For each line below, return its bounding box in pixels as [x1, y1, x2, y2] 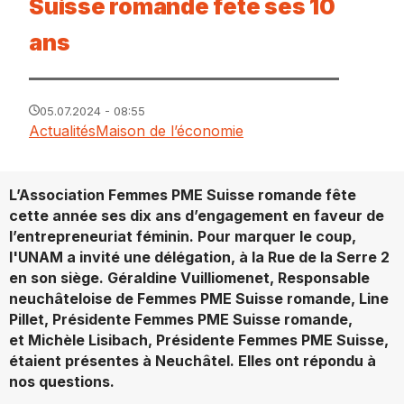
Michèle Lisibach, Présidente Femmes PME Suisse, [28, 330, 389, 349]
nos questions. [9, 372, 115, 390]
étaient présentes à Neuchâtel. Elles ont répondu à [9, 351, 376, 370]
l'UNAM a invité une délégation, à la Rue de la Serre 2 [9, 247, 390, 266]
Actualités [29, 121, 96, 140]
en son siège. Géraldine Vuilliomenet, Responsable [9, 268, 370, 287]
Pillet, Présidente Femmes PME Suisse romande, [9, 309, 353, 328]
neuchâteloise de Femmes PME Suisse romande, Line [9, 289, 389, 308]
